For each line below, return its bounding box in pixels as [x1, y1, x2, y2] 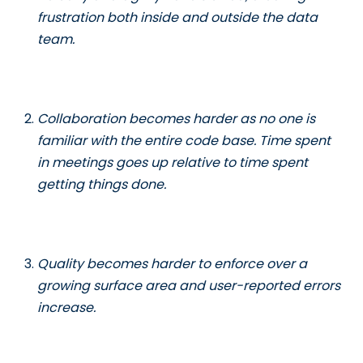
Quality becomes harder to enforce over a [37, 254, 308, 274]
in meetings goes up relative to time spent [37, 153, 309, 173]
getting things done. [37, 175, 167, 194]
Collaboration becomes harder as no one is [37, 109, 316, 129]
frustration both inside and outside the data [37, 8, 318, 28]
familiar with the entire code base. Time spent [37, 131, 331, 151]
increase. [37, 298, 96, 318]
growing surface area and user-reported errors [37, 276, 341, 296]
